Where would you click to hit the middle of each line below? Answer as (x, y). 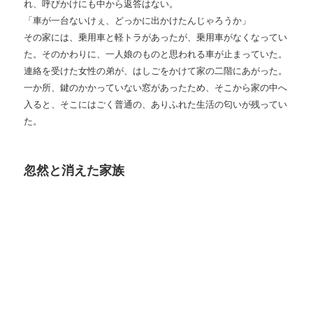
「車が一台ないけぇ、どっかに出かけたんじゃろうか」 (138, 21)
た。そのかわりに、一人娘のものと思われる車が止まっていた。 (156, 54)
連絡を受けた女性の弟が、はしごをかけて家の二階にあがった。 (156, 71)
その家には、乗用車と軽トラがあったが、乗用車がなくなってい (156, 38)
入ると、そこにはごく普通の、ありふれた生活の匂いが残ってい (156, 105)
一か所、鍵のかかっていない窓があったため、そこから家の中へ (156, 88)
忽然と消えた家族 (74, 171)
